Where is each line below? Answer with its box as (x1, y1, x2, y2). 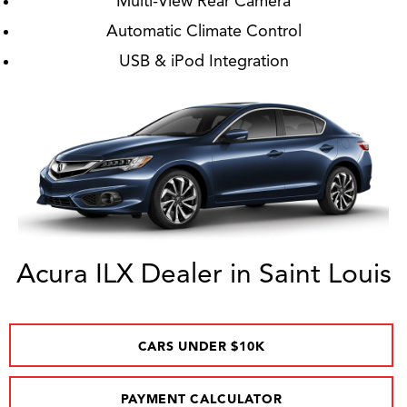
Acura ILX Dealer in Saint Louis (15, 262, 392, 289)
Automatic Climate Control (105, 24, 302, 40)
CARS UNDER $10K (137, 341, 265, 353)
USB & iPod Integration (118, 54, 289, 70)
